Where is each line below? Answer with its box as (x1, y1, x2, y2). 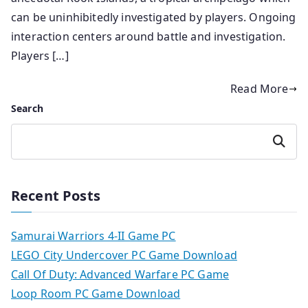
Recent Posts (11, 186, 100, 206)
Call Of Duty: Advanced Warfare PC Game (11, 267, 230, 283)
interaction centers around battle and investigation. (11, 29, 286, 45)
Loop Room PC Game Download (11, 286, 181, 302)
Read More (230, 81, 289, 97)
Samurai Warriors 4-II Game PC (11, 228, 176, 244)
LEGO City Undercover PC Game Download (11, 247, 237, 263)
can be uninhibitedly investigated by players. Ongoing (11, 10, 296, 25)
